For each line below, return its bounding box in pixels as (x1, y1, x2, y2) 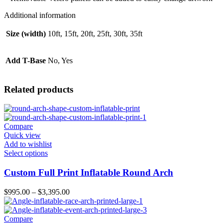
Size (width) (5, 29, 46, 38)
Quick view (4, 131, 41, 140)
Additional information (4, 10, 76, 19)
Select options (4, 149, 48, 158)
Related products (4, 84, 73, 95)
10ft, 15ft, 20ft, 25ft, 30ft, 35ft (48, 29, 142, 38)
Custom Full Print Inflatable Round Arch (4, 167, 173, 178)
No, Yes (48, 56, 73, 65)
